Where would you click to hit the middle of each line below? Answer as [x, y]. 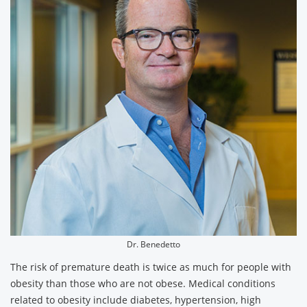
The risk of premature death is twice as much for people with [151, 267]
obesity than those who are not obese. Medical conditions [143, 283]
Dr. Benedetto [153, 244]
